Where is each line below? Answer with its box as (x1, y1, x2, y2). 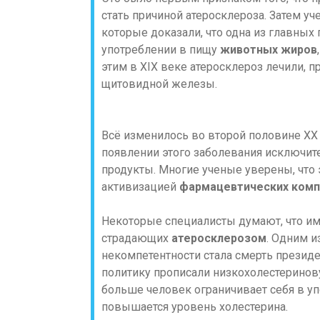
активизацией (101, 180, 179, 194)
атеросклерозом (171, 231, 266, 245)
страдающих (101, 231, 171, 245)
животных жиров (220, 43, 317, 56)
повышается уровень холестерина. (101, 300, 288, 314)
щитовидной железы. (101, 77, 217, 91)
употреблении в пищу (101, 43, 220, 56)
